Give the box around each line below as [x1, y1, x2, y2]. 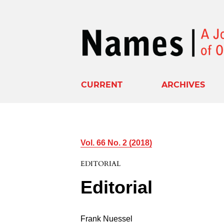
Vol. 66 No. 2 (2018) [80, 138, 152, 147]
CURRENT [81, 79, 123, 89]
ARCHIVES [161, 79, 205, 89]
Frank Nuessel [80, 214, 133, 223]
